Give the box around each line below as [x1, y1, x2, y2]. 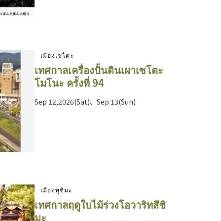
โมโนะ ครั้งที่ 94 [35, 75, 104, 90]
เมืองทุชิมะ [40, 185, 73, 194]
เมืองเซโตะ [40, 51, 74, 60]
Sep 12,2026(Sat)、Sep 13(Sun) [35, 97, 136, 107]
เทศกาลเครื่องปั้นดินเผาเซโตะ [35, 63, 163, 77]
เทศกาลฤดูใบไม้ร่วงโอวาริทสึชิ [35, 197, 166, 212]
